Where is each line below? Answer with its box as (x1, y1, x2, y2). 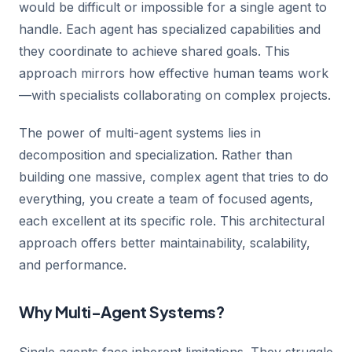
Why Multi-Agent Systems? (19, 302, 224, 321)
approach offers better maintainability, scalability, (19, 235, 310, 251)
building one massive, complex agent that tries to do (19, 169, 328, 185)
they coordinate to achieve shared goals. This (19, 43, 290, 59)
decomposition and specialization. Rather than (19, 147, 292, 163)
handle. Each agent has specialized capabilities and (19, 21, 321, 37)
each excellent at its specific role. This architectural (19, 213, 324, 229)
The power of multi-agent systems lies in (19, 125, 261, 141)
